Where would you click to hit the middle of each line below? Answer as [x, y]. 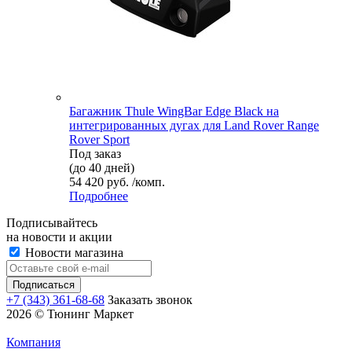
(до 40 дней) [102, 167]
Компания [33, 342]
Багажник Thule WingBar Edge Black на [174, 111]
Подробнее [99, 196]
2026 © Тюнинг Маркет [70, 313]
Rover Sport [99, 139]
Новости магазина [73, 252]
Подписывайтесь [52, 222]
